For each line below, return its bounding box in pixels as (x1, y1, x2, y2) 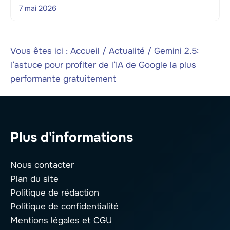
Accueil (70, 46, 100, 57)
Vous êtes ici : (10, 46, 70, 57)
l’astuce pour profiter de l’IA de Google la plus (10, 60, 196, 71)
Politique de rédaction (10, 187, 99, 199)
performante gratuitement (10, 73, 116, 85)
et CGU (80, 215, 112, 226)
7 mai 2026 (19, 3, 56, 13)
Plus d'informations (10, 129, 133, 146)
